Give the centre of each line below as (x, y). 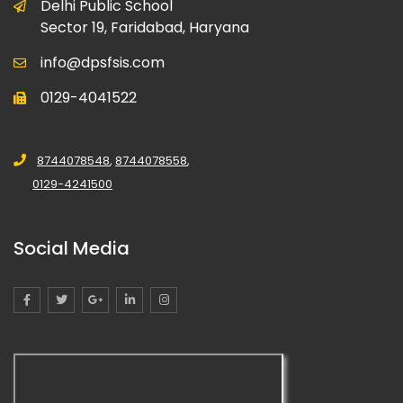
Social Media (72, 249)
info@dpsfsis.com (103, 63)
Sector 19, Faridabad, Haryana (145, 28)
